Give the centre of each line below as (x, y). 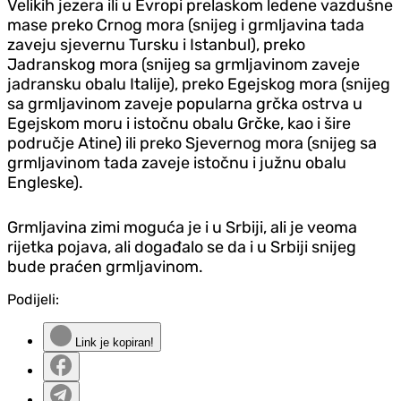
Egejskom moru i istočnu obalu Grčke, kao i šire (179, 123)
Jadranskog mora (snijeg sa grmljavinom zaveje (183, 64)
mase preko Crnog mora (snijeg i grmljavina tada (186, 25)
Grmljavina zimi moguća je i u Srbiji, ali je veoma (182, 227)
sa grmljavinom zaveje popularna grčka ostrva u (185, 103)
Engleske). (45, 182)
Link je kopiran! (113, 342)
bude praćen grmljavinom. (105, 266)
